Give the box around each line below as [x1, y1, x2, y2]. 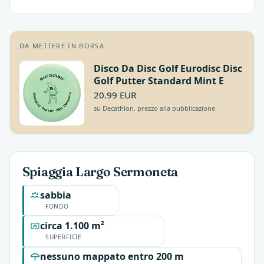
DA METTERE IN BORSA [19, 41, 104, 50]
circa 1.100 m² [40, 219, 105, 232]
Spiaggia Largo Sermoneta [22, 164, 179, 180]
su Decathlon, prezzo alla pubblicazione [94, 104, 215, 113]
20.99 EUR [94, 89, 136, 101]
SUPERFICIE [45, 232, 82, 241]
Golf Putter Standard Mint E [94, 74, 224, 88]
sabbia [40, 188, 72, 202]
